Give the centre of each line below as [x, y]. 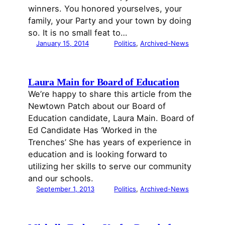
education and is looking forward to [98, 154]
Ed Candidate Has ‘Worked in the [93, 130]
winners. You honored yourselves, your [105, 8]
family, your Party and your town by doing [110, 20]
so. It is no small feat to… [78, 32]
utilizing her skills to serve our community [110, 166]
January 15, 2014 [63, 43]
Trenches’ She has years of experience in [110, 142]
